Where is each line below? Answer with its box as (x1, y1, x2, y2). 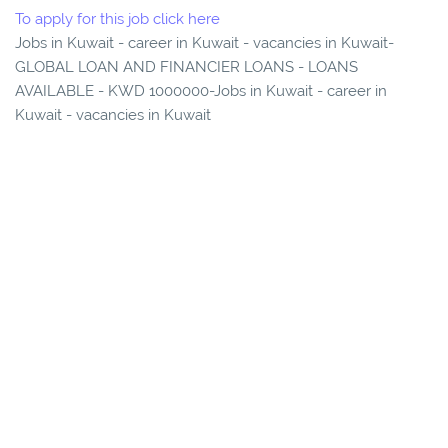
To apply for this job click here (15, 10, 220, 29)
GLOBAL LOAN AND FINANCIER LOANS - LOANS (15, 58, 358, 77)
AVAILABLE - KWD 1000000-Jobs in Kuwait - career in (15, 82, 387, 101)
